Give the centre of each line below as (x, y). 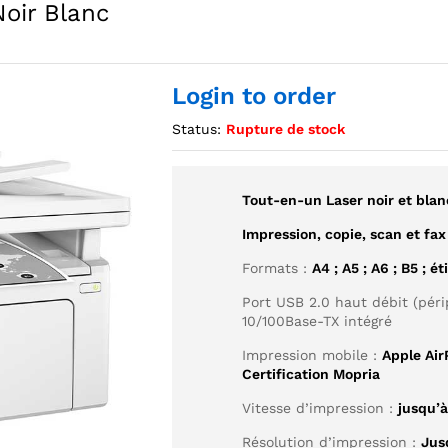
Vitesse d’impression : (320, 408)
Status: (197, 129)
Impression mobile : (312, 355)
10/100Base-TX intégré (317, 321)
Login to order (254, 96)
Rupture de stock (286, 129)
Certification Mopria (311, 374)
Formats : (277, 268)
